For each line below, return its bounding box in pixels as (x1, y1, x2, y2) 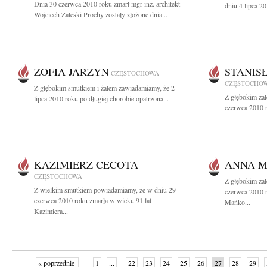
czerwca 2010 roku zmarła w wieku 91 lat (34, 195, 151, 205)
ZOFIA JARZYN (34, 64, 109, 79)
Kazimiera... (34, 206, 68, 216)
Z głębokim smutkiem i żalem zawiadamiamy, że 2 (34, 83, 175, 92)
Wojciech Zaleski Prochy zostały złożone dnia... (34, 10, 167, 19)
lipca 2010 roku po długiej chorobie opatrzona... (34, 94, 169, 103)
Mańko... (225, 197, 250, 207)
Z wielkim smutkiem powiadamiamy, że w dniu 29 (34, 185, 176, 194)
